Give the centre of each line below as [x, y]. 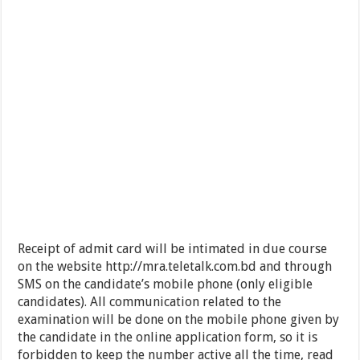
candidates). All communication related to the [150, 302]
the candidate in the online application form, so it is [168, 337]
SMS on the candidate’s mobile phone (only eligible [166, 284]
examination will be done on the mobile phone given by [179, 320]
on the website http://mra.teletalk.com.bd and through [175, 267]
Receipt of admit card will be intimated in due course [173, 249]
